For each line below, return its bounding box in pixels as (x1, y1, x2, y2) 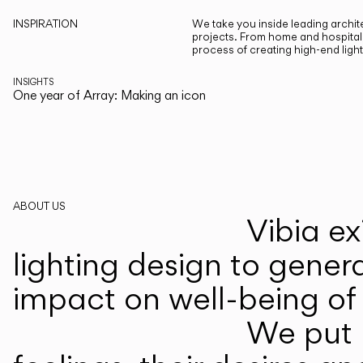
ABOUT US (13, 199, 66, 213)
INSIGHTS (13, 75, 53, 88)
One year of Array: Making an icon (13, 86, 206, 103)
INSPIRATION (13, 16, 78, 31)
